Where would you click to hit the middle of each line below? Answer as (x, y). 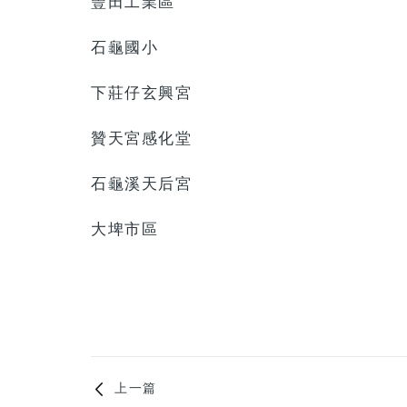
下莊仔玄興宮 (141, 93)
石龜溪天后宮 (141, 184)
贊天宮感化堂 (141, 138)
